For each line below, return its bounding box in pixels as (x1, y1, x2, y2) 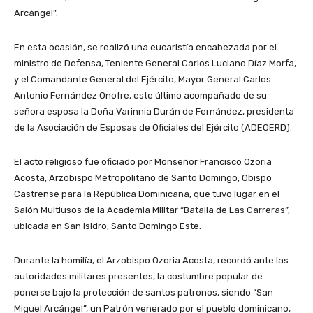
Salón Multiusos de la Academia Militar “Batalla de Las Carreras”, (14, 205, 290, 215)
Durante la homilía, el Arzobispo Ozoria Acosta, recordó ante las (14, 255, 289, 265)
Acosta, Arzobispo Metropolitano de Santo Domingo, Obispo (14, 173, 272, 183)
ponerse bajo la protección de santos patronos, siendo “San (14, 287, 273, 298)
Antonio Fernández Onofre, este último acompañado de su (14, 90, 267, 101)
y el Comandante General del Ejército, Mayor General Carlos (14, 74, 271, 85)
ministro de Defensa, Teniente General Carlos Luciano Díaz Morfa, (14, 58, 296, 68)
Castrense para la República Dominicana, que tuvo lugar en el (14, 189, 279, 199)
